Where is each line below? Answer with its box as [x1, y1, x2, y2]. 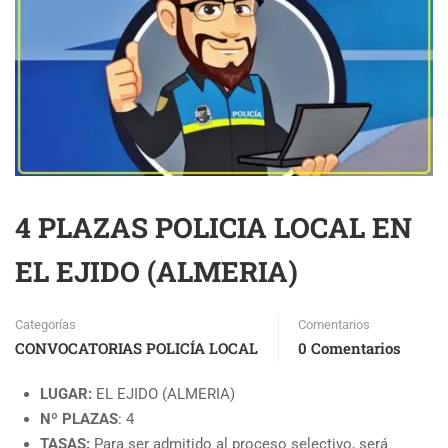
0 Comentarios [298, 338, 401, 358]
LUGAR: [40, 385, 92, 403]
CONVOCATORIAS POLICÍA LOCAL [15, 338, 258, 358]
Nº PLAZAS [40, 410, 118, 428]
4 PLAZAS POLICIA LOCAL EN [15, 209, 412, 246]
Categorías [15, 317, 76, 332]
